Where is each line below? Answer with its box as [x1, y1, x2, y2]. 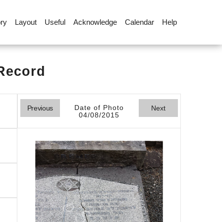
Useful [44, 18, 65, 26]
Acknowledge [73, 18, 117, 26]
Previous [27, 104, 54, 112]
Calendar [124, 18, 154, 26]
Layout [14, 18, 37, 26]
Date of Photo [74, 104, 124, 111]
